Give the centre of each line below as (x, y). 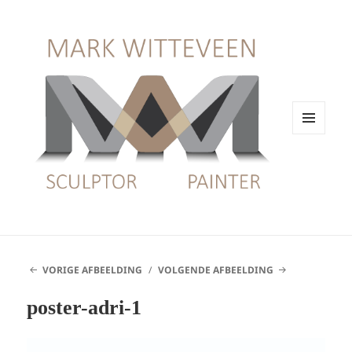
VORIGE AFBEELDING (92, 269)
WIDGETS (315, 167)
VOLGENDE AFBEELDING (216, 269)
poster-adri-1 (84, 307)
